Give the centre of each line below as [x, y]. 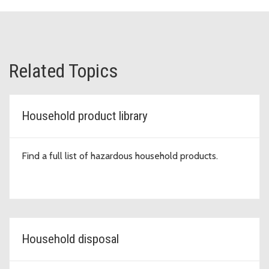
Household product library [85, 116]
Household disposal [70, 239]
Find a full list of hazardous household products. [120, 156]
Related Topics [63, 71]
